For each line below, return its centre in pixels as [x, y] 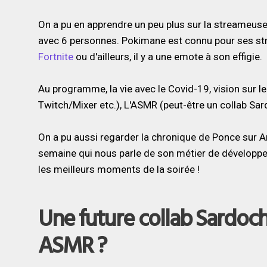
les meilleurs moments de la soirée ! [119, 169]
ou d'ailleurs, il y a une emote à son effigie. [167, 57]
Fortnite [55, 57]
